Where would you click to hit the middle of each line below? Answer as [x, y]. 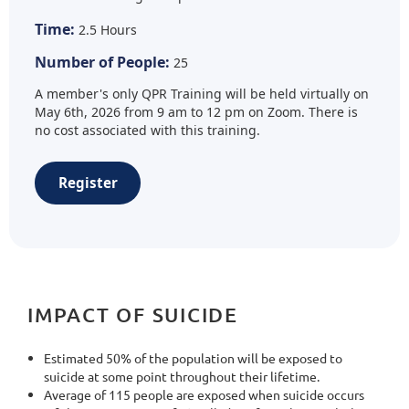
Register [88, 182]
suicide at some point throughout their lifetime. [183, 376]
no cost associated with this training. [147, 131]
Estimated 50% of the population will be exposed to [193, 357]
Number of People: [102, 63]
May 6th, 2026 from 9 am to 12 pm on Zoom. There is [196, 112]
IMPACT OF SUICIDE [133, 314]
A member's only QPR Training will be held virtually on [202, 94]
